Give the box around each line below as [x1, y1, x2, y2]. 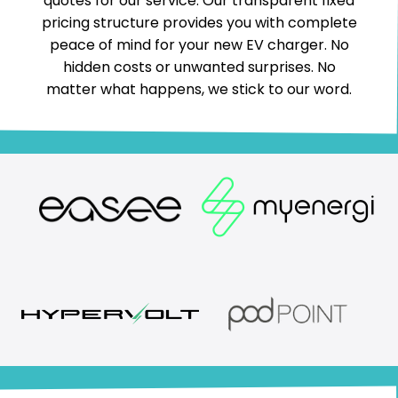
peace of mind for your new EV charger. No [49, 34, 349, 55]
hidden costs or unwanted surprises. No [62, 56, 336, 77]
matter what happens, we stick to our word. [46, 78, 352, 99]
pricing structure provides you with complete [41, 12, 357, 33]
